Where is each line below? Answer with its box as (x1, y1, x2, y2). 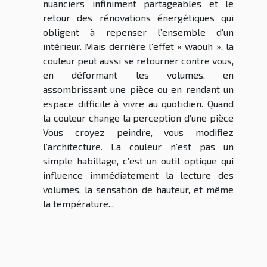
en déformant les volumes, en (43, 69, 234, 81)
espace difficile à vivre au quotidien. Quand (43, 98, 234, 110)
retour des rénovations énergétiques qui (43, 12, 234, 24)
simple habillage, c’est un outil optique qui (43, 155, 234, 167)
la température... (43, 198, 114, 210)
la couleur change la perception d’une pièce (43, 112, 234, 124)
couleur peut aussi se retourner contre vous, (43, 55, 234, 67)
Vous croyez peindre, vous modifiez (43, 126, 234, 138)
